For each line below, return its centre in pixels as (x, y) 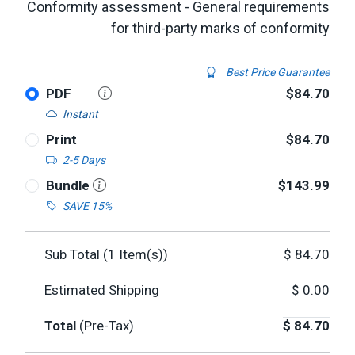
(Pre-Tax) (107, 326)
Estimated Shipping (102, 290)
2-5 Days (84, 160)
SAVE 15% (87, 206)
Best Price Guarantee (277, 72)
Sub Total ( (76, 254)
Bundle (69, 185)
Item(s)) (142, 254)
